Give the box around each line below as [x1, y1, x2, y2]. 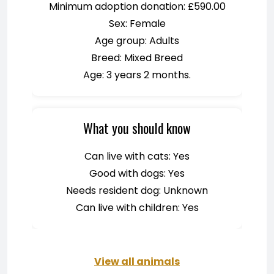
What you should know [83, 118, 191, 138]
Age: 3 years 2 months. [83, 68, 191, 82]
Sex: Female [108, 17, 166, 31]
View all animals [94, 254, 180, 268]
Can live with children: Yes [75, 201, 199, 215]
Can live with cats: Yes [84, 149, 190, 163]
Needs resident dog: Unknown [66, 183, 208, 198]
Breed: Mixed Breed [91, 51, 183, 65]
